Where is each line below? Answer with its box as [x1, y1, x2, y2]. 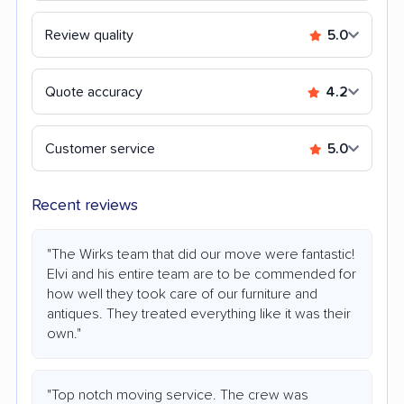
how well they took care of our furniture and [47, 286, 317, 301]
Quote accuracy [45, 84, 142, 99]
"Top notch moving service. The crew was [47, 387, 308, 402]
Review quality [45, 27, 133, 42]
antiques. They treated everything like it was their [47, 306, 351, 321]
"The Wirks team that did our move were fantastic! [47, 246, 354, 262]
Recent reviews [32, 197, 138, 214]
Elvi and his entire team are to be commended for [47, 266, 356, 281]
